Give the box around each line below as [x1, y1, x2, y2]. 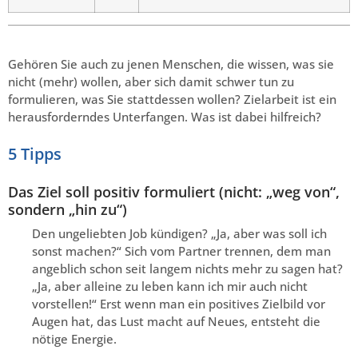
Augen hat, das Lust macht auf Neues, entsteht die [32, 312, 320, 329]
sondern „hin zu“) [8, 199, 127, 219]
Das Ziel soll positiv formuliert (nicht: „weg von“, [8, 181, 340, 201]
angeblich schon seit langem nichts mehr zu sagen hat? [32, 260, 343, 276]
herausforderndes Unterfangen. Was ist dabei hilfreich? [8, 108, 321, 125]
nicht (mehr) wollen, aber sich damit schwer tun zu [8, 73, 294, 89]
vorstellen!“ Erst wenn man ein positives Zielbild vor [32, 295, 325, 312]
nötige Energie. [32, 330, 117, 347]
